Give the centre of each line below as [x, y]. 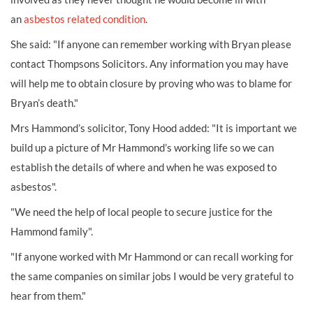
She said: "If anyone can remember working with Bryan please [151, 44]
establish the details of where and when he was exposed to [144, 167]
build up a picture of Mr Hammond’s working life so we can [142, 147]
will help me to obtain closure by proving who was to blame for [151, 83]
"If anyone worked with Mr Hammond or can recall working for [152, 256]
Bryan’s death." [44, 103]
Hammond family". [52, 231]
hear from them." [48, 296]
